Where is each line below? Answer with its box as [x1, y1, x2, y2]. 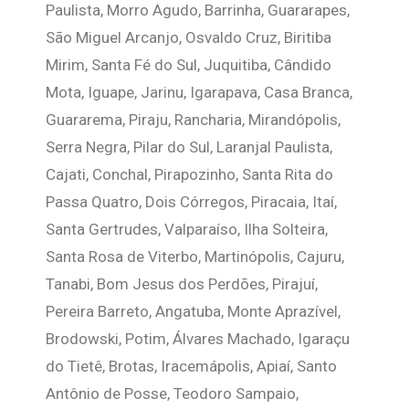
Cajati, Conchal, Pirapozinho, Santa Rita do [46, 165, 333, 184]
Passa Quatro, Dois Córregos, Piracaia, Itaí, [46, 193, 337, 211]
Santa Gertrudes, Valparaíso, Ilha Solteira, [46, 220, 328, 238]
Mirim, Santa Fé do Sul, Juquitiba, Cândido [46, 56, 331, 74]
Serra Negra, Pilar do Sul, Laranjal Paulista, [46, 138, 332, 156]
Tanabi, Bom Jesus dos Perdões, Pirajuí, [46, 275, 318, 293]
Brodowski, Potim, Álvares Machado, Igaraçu [46, 330, 350, 348]
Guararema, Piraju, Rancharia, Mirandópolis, [46, 110, 341, 129]
